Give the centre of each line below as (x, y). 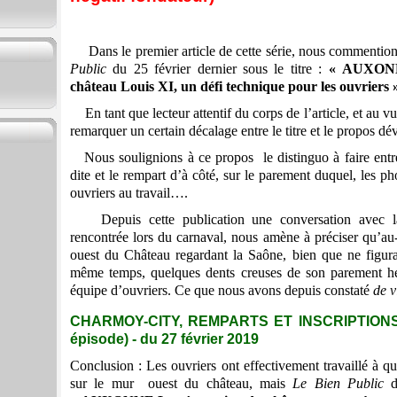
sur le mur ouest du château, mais (182, 383)
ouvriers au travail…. (129, 193)
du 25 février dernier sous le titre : (221, 69)
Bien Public (353, 383)
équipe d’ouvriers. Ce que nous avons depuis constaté (222, 291)
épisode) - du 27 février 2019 (164, 339)
